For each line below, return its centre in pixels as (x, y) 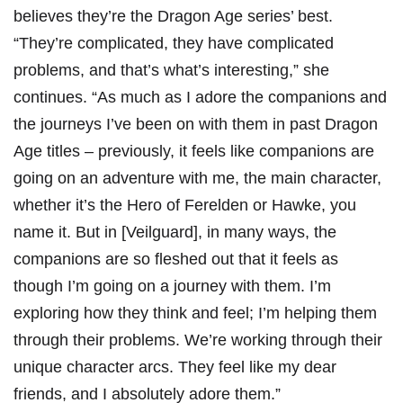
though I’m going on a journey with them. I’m (172, 287)
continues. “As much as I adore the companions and (200, 98)
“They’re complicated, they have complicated (174, 44)
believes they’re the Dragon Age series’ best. (173, 17)
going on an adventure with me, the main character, (197, 179)
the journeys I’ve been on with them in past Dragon (196, 125)
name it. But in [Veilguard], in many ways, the (175, 233)
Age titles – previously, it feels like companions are (194, 152)
